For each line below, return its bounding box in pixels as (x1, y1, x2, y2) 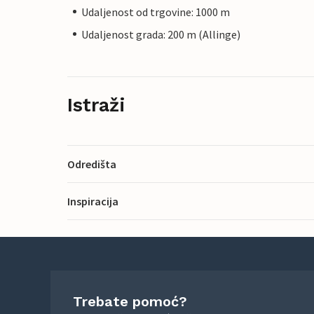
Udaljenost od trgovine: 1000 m (81, 4, 230, 19)
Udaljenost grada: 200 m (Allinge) (81, 27, 240, 41)
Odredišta (67, 156, 116, 171)
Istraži (67, 93, 125, 116)
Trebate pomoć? (73, 293, 187, 310)
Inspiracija (67, 193, 118, 208)
